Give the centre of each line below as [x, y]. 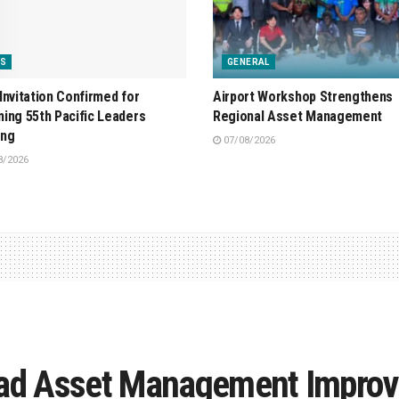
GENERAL [248, 62]
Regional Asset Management [297, 117]
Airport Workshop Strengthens [303, 97]
